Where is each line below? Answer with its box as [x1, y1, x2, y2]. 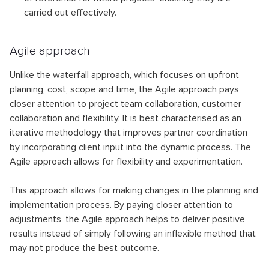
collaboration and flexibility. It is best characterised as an [10, 112, 241, 124]
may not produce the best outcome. [10, 241, 159, 254]
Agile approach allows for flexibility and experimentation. [10, 155, 243, 168]
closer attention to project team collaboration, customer [10, 97, 241, 110]
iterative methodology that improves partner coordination [10, 126, 247, 139]
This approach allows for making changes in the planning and [10, 184, 258, 196]
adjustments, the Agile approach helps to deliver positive [10, 213, 245, 225]
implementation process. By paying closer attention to [10, 198, 233, 211]
